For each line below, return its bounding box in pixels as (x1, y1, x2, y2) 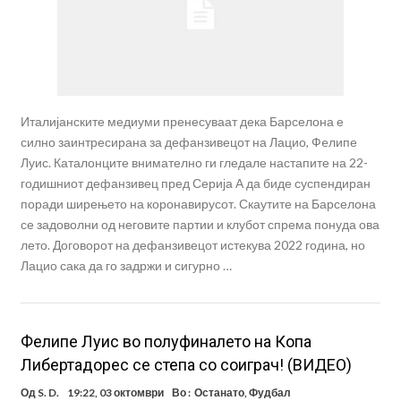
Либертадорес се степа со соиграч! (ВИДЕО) (20, 354, 352, 374)
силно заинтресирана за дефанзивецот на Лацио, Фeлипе (20, 133, 357, 149)
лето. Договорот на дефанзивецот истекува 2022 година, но (20, 236, 365, 252)
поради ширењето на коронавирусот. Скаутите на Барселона (20, 195, 376, 211)
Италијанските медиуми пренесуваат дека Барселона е (20, 113, 344, 129)
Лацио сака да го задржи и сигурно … (20, 257, 232, 273)
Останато (193, 385, 244, 399)
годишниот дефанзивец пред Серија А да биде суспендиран (20, 175, 371, 191)
